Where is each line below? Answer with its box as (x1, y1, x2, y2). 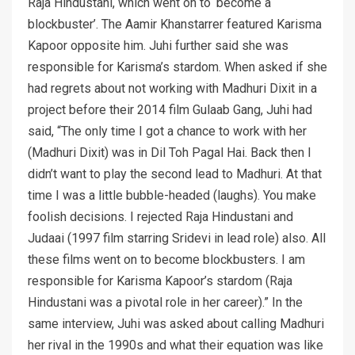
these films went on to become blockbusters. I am (28, 251, 305, 267)
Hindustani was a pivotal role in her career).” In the (28, 294, 303, 310)
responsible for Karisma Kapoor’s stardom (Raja (28, 273, 292, 288)
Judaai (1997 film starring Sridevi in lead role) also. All (28, 230, 326, 246)
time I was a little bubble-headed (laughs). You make (28, 187, 316, 203)
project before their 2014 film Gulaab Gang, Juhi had (28, 101, 312, 117)
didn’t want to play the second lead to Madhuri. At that (28, 166, 322, 181)
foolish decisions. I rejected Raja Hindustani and (28, 208, 293, 224)
